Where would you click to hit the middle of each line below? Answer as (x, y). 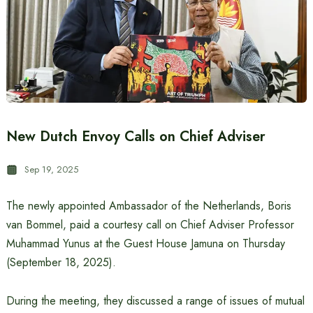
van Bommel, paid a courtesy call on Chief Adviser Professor (150, 225)
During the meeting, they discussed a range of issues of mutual (155, 301)
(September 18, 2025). (61, 262)
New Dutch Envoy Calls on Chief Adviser (136, 137)
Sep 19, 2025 (51, 169)
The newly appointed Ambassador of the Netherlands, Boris (148, 206)
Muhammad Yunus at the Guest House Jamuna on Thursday (145, 243)
